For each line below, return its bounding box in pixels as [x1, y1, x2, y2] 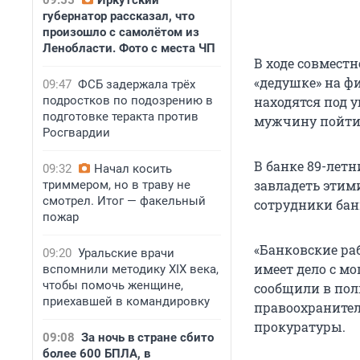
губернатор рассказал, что [43, 9, 194, 23]
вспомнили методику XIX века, [43, 262, 219, 276]
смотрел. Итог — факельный [43, 194, 206, 208]
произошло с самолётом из [43, 25, 199, 39]
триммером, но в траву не [43, 178, 190, 192]
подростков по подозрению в [43, 93, 213, 108]
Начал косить [94, 162, 172, 176]
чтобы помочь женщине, [43, 278, 183, 292]
